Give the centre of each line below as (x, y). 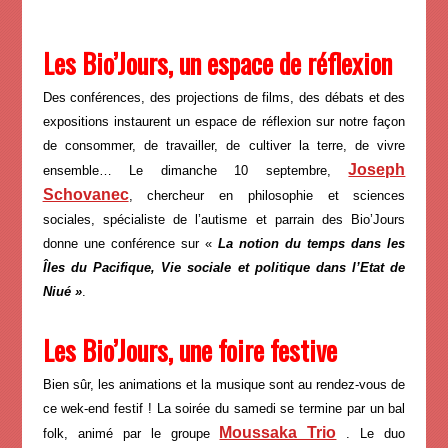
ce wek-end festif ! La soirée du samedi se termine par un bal (224, 409)
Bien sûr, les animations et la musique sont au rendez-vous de (224, 385)
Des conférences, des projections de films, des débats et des (224, 98)
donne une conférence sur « (130, 244)
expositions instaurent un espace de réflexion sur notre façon (224, 122)
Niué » (62, 292)
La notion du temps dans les (312, 244)
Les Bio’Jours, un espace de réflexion (220, 63)
